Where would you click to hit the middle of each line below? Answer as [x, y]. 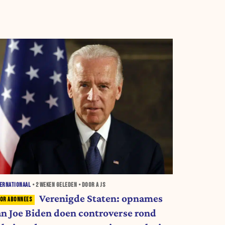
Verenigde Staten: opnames [101, 199]
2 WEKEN [45, 185]
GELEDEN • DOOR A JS [80, 185]
